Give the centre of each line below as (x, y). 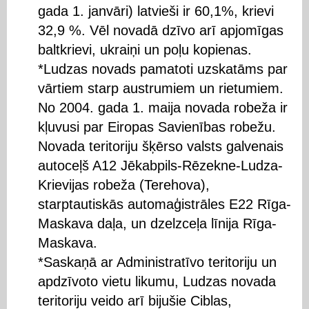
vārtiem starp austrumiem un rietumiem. (161, 88)
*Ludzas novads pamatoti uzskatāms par (163, 69)
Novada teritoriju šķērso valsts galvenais (161, 146)
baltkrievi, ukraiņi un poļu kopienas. (145, 49)
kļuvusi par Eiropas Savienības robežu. (157, 127)
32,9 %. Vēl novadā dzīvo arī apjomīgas (161, 30)
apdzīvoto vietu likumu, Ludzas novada (157, 281)
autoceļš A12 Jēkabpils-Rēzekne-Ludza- (160, 165)
